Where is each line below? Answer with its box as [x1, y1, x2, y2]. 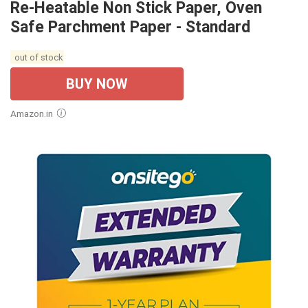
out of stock [12, 52, 63, 63]
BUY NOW [66, 75, 128, 92]
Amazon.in [16, 107, 53, 119]
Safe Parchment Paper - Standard [10, 17, 250, 36]
